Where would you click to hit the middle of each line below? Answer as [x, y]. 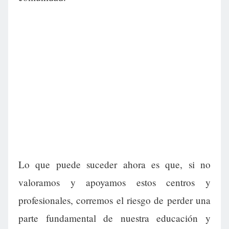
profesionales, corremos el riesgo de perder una [114, 200]
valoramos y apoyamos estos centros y [114, 182]
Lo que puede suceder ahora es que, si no [114, 165]
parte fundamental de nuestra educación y [114, 218]
